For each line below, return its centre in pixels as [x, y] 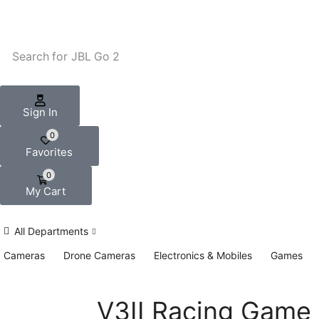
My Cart [46, 192]
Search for [40, 57]
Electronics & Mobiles [203, 256]
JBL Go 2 [96, 57]
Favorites [49, 152]
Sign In [40, 112]
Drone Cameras [99, 256]
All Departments [51, 231]
